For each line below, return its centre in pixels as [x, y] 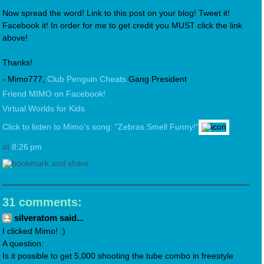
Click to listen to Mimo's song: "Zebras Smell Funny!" [100, 127]
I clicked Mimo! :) [34, 231]
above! [15, 38]
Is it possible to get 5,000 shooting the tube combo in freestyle [118, 256]
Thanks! [17, 62]
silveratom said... [49, 217]
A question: [23, 243]
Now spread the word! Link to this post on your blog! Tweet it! [116, 13]
